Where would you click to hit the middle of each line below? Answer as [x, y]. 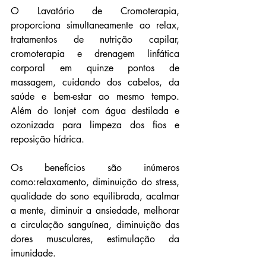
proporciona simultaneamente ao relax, [95, 26]
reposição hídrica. [47, 140]
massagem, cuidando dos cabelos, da [95, 83]
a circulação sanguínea [60, 225]
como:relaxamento [48, 182]
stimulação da [145, 239]
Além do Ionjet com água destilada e [95, 111]
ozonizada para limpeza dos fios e [95, 125]
